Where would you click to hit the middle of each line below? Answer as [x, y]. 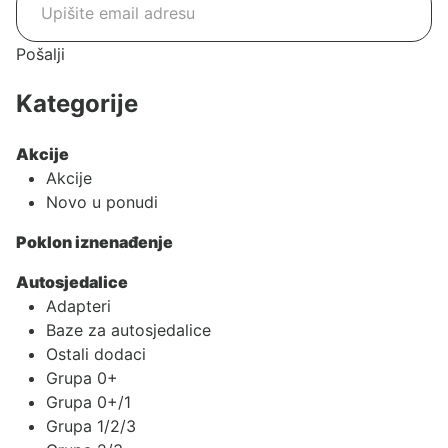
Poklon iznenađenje [94, 241]
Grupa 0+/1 [88, 401]
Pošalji [40, 53]
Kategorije [77, 103]
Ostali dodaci [96, 353]
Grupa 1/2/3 [91, 425]
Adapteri [78, 305]
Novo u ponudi [102, 201]
